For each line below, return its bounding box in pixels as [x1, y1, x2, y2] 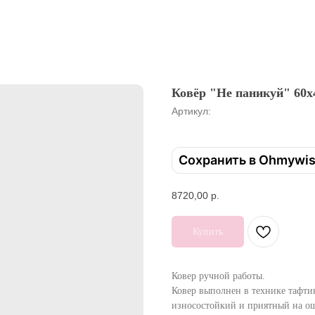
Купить [193, 226, 223, 237]
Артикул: [172, 105, 211, 117]
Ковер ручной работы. [172, 270, 265, 281]
